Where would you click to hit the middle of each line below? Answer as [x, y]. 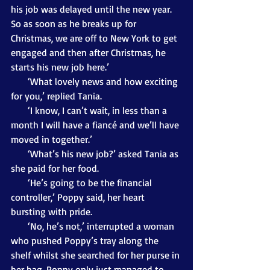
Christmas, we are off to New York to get [95, 38]
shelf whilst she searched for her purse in [96, 255]
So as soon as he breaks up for [75, 23]
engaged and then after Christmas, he [89, 52]
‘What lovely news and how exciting [19, 81]
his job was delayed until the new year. [93, 9]
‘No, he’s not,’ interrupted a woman [19, 226]
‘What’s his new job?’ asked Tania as [19, 153]
